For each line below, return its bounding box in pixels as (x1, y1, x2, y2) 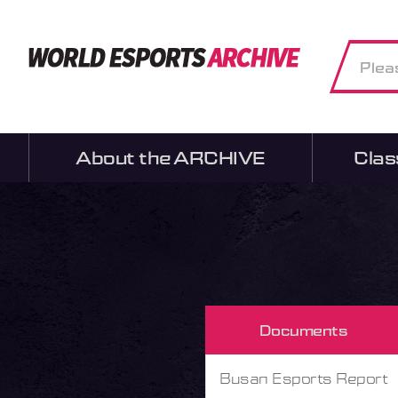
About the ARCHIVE (76, 147, 266, 168)
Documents (259, 322, 348, 338)
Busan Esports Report (219, 370, 387, 386)
